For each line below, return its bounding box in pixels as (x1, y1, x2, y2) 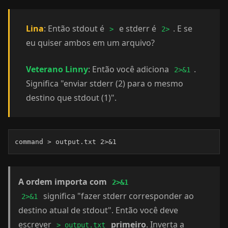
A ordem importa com (18, 176, 109, 187)
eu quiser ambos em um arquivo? (26, 37, 155, 48)
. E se (173, 23, 192, 34)
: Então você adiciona (88, 64, 171, 75)
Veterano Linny (26, 64, 88, 75)
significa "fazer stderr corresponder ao (41, 190, 194, 202)
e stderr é (117, 23, 158, 34)
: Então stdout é (44, 23, 106, 34)
